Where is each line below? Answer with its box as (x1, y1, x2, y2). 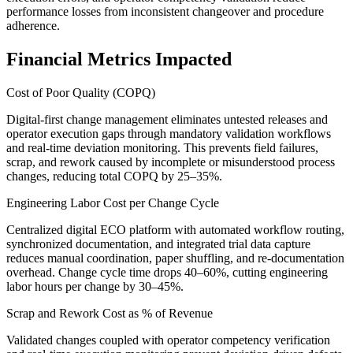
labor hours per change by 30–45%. (6, 280, 184, 294)
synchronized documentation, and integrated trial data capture (6, 237, 310, 251)
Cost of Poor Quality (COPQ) (6, 86, 155, 100)
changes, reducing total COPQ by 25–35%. (6, 169, 222, 184)
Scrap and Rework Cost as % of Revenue (6, 307, 213, 321)
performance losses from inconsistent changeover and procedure (6, 5, 324, 19)
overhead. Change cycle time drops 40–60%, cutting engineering (6, 266, 328, 280)
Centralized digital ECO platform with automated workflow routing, (6, 223, 344, 237)
